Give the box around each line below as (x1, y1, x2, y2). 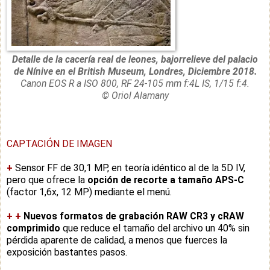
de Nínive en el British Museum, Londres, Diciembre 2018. (13, 65, 257, 77)
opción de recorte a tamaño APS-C (87, 174, 244, 186)
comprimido (7, 222, 60, 234)
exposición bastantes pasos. (7, 246, 127, 258)
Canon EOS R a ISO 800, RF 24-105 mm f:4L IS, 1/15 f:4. (20, 77, 250, 89)
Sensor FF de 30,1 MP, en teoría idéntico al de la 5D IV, (13, 162, 245, 174)
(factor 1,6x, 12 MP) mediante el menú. (7, 186, 172, 198)
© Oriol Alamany (101, 89, 169, 101)
